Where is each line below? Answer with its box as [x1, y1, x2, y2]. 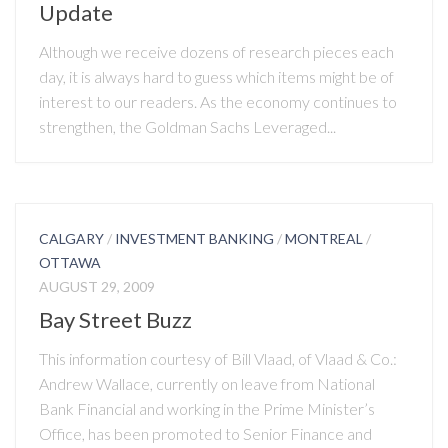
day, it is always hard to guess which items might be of [39, 66, 394, 86]
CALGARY [39, 229, 104, 247]
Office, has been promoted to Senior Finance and [39, 423, 372, 443]
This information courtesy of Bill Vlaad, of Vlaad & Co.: [39, 348, 397, 368]
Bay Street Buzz [39, 305, 192, 333]
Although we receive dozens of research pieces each [39, 41, 394, 61]
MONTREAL [285, 229, 363, 247]
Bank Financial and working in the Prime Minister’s [39, 398, 375, 418]
